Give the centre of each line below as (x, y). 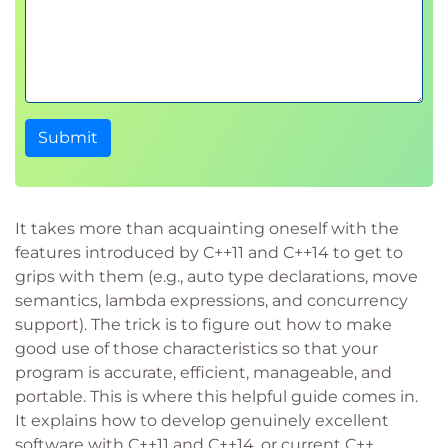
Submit (68, 137)
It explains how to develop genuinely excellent (202, 420)
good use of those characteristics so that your (196, 348)
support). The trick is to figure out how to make (203, 324)
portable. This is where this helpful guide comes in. (216, 396)
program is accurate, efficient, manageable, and (203, 372)
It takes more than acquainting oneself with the (207, 228)
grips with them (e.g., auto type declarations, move (216, 276)
